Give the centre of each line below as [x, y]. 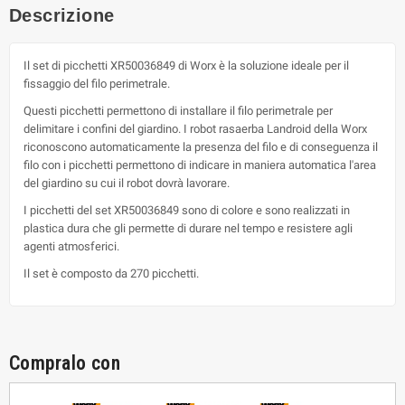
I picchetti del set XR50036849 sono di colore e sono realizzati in [187, 210]
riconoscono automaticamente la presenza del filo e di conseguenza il [201, 146]
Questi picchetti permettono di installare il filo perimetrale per [178, 110]
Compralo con [65, 363]
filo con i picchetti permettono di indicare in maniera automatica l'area [200, 165]
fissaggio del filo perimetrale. [97, 83]
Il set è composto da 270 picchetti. [111, 273]
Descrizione [62, 15]
